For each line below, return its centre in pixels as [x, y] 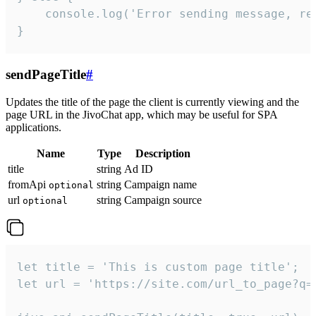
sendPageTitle [46, 74]
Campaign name [160, 184]
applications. [34, 127]
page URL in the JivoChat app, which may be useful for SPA [141, 114]
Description [163, 153]
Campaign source [163, 200]
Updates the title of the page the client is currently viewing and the [152, 102]
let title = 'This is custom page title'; [158, 267]
